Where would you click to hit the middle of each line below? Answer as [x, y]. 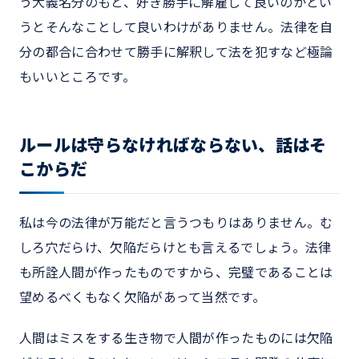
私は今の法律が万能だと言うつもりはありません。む [176, 222]
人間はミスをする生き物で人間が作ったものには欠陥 [176, 339]
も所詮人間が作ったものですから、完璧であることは [176, 272]
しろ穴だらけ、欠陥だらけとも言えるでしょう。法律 [175, 247]
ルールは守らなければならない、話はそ [173, 145]
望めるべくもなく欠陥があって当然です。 [143, 297]
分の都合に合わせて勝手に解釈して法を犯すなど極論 [176, 52]
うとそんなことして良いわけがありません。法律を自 [176, 27]
